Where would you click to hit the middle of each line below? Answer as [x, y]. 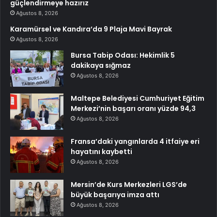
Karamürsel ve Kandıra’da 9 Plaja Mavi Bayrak [91, 29]
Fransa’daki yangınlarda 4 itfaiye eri [135, 142]
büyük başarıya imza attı [115, 195]
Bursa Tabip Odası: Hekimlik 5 [123, 55]
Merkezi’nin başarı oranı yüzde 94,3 [133, 109]
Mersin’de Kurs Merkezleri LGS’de [129, 185]
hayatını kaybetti [101, 152]
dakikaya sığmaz [101, 66]
